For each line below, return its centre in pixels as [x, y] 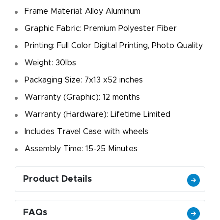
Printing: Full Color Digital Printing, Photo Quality [114, 46]
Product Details [57, 179]
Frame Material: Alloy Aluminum [82, 12]
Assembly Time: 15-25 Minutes [81, 149]
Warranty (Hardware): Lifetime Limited [97, 115]
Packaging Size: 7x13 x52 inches [84, 80]
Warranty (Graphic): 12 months [82, 97]
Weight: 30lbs [50, 63]
